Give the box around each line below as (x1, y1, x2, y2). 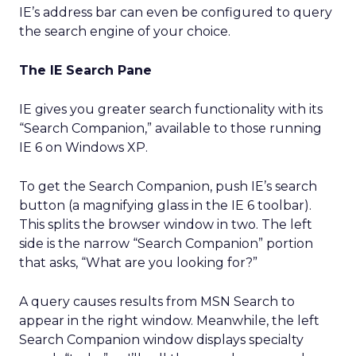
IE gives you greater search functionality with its (19, 102, 323, 117)
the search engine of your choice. (19, 24, 230, 39)
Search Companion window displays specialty (19, 332, 304, 347)
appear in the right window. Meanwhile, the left (19, 313, 319, 328)
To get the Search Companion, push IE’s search (19, 179, 317, 194)
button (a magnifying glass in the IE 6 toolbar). (19, 198, 311, 213)
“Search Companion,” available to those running (19, 121, 322, 136)
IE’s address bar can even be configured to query (19, 5, 332, 20)
